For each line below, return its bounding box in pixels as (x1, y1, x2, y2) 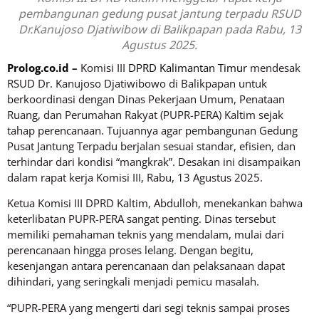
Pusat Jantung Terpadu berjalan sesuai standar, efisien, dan (7, 139, 296, 153)
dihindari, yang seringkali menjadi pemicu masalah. (7, 274, 259, 289)
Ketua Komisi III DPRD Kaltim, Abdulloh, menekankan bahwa (7, 196, 303, 211)
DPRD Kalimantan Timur (128, 61, 247, 75)
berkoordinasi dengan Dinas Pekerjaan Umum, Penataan (7, 92, 285, 106)
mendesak (247, 61, 300, 75)
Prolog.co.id (7, 61, 72, 75)
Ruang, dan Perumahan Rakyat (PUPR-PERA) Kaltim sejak (7, 108, 283, 122)
